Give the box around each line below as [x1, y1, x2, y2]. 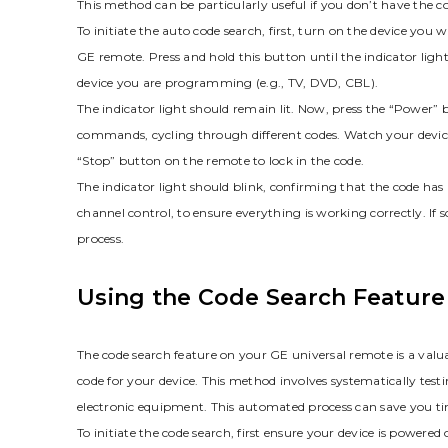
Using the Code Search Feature [77, 283, 446, 311]
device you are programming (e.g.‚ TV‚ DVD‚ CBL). [77, 74, 378, 90]
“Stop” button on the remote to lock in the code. [77, 152, 364, 168]
